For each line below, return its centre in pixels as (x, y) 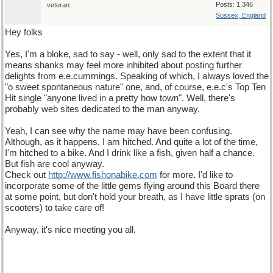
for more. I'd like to (195, 175)
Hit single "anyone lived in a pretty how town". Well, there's (120, 98)
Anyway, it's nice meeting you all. (70, 230)
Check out (27, 175)
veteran (58, 5)
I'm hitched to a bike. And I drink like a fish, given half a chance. (130, 153)
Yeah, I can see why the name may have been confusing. (119, 131)
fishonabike (115, 175)
